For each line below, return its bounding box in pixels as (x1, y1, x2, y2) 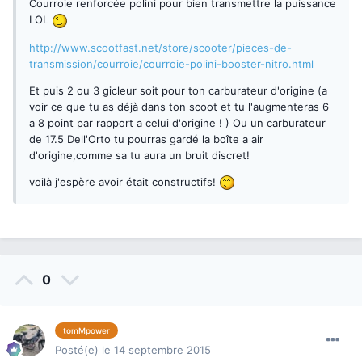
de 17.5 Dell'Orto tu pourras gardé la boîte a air (29, 132, 263, 145)
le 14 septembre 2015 (102, 343, 211, 357)
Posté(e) (55, 343, 102, 357)
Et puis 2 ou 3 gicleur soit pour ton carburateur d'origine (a (29, 83, 327, 97)
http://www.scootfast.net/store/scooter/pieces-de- (29, 40, 292, 54)
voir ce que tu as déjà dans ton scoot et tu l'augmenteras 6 (29, 99, 329, 113)
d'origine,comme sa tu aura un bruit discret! (29, 148, 250, 162)
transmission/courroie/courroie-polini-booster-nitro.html (29, 57, 314, 70)
